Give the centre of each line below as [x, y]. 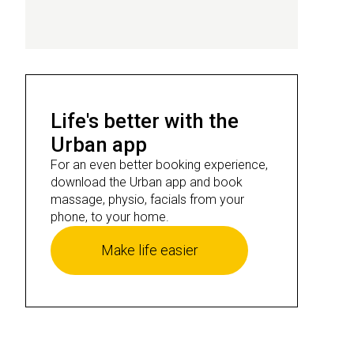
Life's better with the [145, 121]
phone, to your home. [110, 217]
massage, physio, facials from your [147, 200]
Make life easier [149, 250]
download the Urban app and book [147, 182]
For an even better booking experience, [159, 165]
